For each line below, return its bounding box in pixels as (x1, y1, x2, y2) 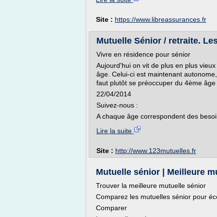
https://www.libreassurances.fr (115, 15, 206, 23)
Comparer (96, 204, 127, 212)
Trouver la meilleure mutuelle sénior (96, 182, 206, 189)
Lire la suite (96, 127, 134, 135)
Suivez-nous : (96, 101, 138, 109)
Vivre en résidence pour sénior (96, 50, 190, 58)
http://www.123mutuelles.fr (115, 147, 196, 155)
